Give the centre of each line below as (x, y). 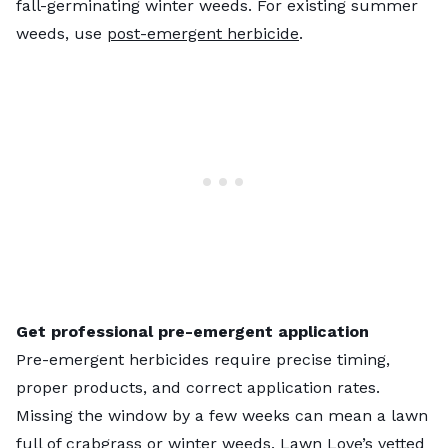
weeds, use (61, 33)
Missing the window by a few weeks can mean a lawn (222, 415)
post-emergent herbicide (203, 33)
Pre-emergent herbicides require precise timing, (203, 359)
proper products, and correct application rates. (198, 387)
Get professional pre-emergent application (192, 331)
